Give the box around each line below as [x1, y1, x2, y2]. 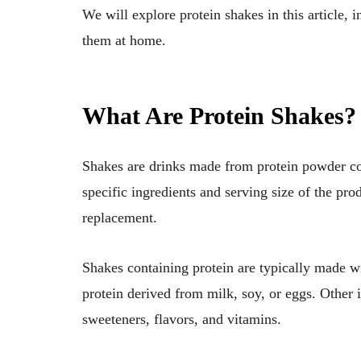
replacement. [82, 210, 161, 226]
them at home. [82, 31, 166, 48]
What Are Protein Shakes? [82, 102, 356, 130]
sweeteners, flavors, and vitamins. [82, 311, 281, 328]
